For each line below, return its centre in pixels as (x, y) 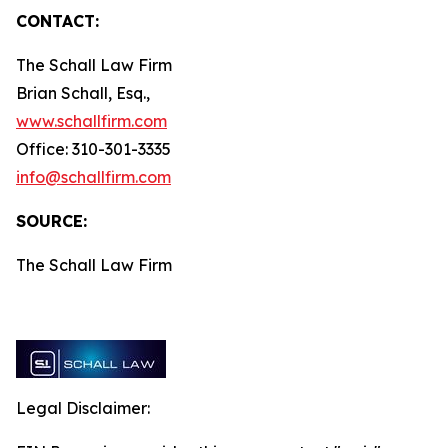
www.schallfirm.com (91, 121)
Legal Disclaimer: (83, 408)
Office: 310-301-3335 (93, 149)
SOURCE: (51, 221)
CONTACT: (57, 21)
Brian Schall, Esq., (83, 93)
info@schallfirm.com (93, 177)
